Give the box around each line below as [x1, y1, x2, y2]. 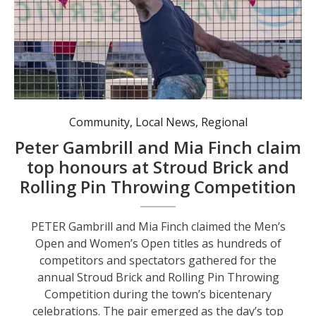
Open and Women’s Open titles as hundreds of [35, 235, 281, 251]
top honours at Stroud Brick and [27, 154, 290, 178]
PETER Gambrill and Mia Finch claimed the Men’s [30, 218, 286, 234]
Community [68, 114, 130, 130]
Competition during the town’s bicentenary [44, 286, 272, 302]
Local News [135, 114, 195, 130]
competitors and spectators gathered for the [39, 252, 277, 268]
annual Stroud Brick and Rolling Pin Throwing [37, 269, 279, 285]
